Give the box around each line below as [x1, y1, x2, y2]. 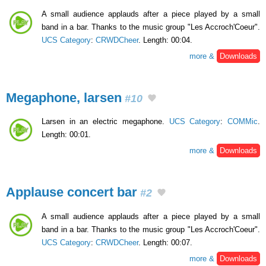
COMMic [227, 117, 258, 126]
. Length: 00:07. [138, 238, 192, 248]
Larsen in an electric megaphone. [42, 117, 169, 126]
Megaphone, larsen [6, 90, 122, 105]
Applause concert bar [6, 185, 137, 200]
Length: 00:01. [42, 130, 91, 140]
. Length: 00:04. [138, 35, 192, 45]
